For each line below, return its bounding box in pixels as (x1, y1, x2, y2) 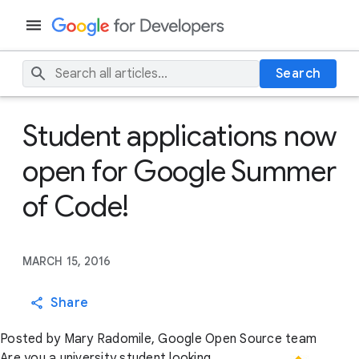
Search (275, 66, 321, 82)
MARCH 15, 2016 (22, 254, 111, 268)
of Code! (22, 188, 129, 224)
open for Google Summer (22, 153, 337, 189)
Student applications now (22, 118, 337, 154)
